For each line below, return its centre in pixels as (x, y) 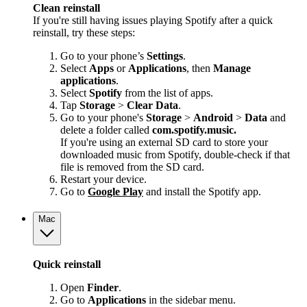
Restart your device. (103, 179)
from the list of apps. (168, 93)
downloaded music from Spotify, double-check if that (175, 154)
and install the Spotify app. (202, 191)
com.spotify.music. (194, 130)
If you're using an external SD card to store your (164, 142)
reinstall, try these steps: (84, 32)
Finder (103, 288)
